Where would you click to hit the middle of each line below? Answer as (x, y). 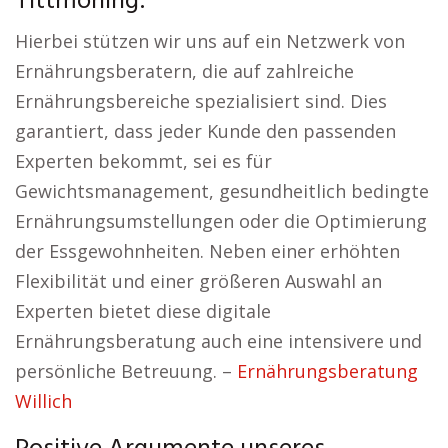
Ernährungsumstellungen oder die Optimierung (221, 221)
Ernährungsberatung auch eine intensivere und (218, 341)
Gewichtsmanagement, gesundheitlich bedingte (222, 191)
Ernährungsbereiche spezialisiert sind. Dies (201, 101)
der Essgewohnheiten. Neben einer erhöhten (207, 251)
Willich (43, 401)
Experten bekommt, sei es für (143, 161)
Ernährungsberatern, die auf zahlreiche (184, 71)
